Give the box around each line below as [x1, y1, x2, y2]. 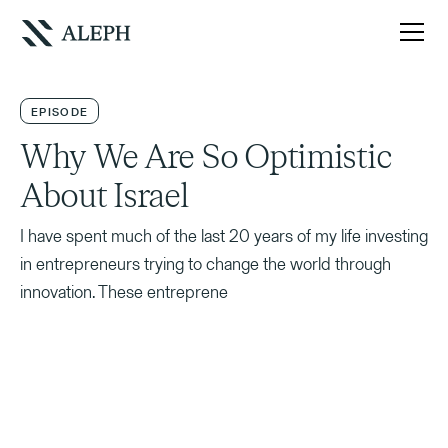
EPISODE [31, 104, 89, 120]
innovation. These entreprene [20, 279, 228, 304]
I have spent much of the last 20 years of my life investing [20, 223, 428, 248]
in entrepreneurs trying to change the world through [20, 251, 391, 276]
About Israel [20, 176, 189, 217]
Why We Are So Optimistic [20, 137, 392, 178]
